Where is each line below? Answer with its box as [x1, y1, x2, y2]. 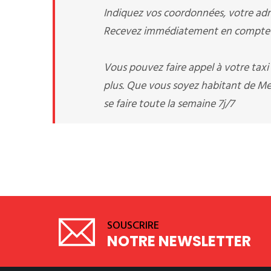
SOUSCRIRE [107, 217, 159, 235]
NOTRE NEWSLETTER [107, 231, 251, 251]
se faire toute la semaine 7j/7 [103, 96, 234, 113]
